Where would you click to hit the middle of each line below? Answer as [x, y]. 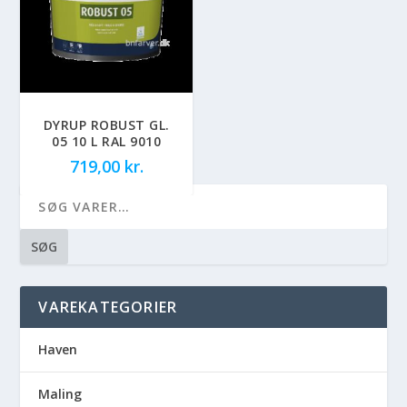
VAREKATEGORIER [108, 307]
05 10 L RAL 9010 [107, 141]
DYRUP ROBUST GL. [106, 124]
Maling [60, 393]
